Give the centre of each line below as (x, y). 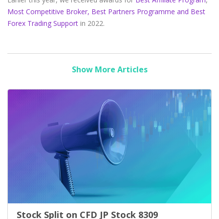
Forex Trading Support (43, 23)
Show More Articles (109, 70)
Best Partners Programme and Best (148, 12)
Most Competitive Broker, (48, 12)
